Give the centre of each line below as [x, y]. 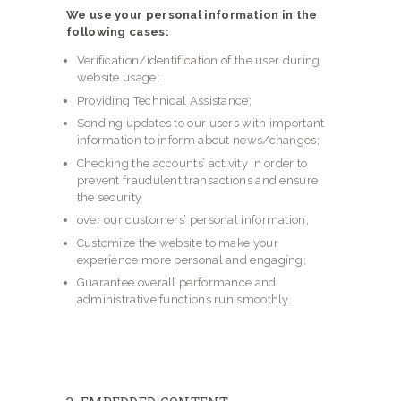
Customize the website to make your [177, 243]
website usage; [118, 78]
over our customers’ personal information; [192, 220]
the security [109, 197]
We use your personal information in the [192, 15]
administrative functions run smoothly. [184, 300]
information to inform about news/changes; [198, 141]
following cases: [118, 32]
